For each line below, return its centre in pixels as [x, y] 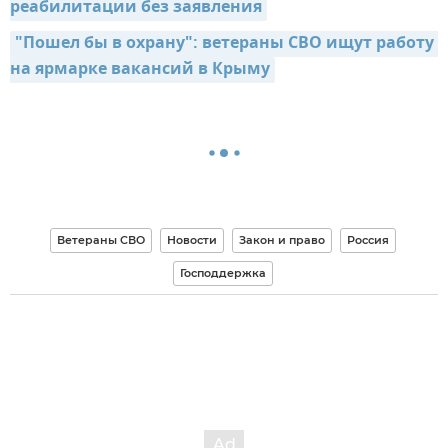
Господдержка [222, 272]
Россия [367, 239]
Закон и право [281, 239]
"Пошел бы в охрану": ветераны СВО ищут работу [224, 43]
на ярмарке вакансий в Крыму [140, 69]
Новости [191, 239]
